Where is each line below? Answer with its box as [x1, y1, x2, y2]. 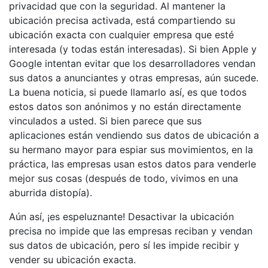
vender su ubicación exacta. [9, 253, 136, 266]
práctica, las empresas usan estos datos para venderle [9, 157, 256, 170]
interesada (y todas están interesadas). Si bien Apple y [9, 42, 257, 55]
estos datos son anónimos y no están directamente [9, 100, 241, 112]
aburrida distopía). [9, 186, 92, 199]
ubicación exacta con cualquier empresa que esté [9, 28, 234, 41]
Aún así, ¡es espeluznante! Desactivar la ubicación [9, 210, 234, 223]
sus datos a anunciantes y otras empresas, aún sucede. [9, 71, 258, 84]
